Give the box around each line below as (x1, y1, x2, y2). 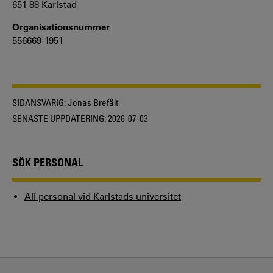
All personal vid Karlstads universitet (24, 191, 181, 203)
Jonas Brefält (68, 97, 118, 108)
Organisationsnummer (12, 21, 110, 34)
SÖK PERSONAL (12, 155, 83, 169)
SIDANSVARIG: (12, 97, 66, 108)
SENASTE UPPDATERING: (12, 112, 106, 124)
